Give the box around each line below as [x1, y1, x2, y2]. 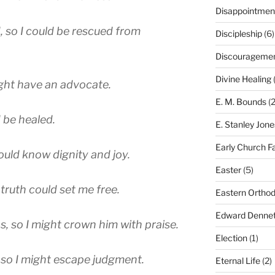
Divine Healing [215, 74, 271, 85]
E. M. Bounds [215, 96, 266, 107]
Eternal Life [215, 255, 260, 266]
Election [215, 233, 247, 244]
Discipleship [215, 28, 262, 39]
